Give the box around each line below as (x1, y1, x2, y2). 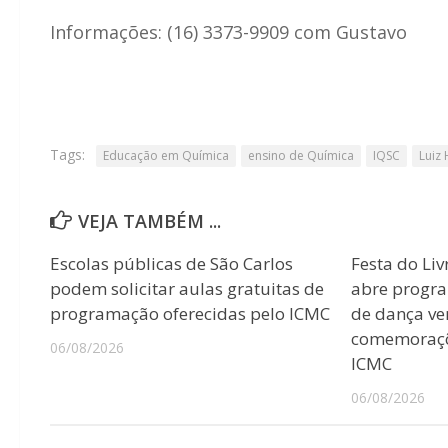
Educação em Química (103, 146, 229, 164)
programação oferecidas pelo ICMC (50, 301, 330, 325)
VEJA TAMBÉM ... (78, 208, 221, 233)
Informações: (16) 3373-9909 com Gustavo (50, 19, 407, 44)
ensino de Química (248, 146, 354, 164)
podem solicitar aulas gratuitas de (50, 276, 324, 300)
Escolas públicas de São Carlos (50, 251, 293, 275)
